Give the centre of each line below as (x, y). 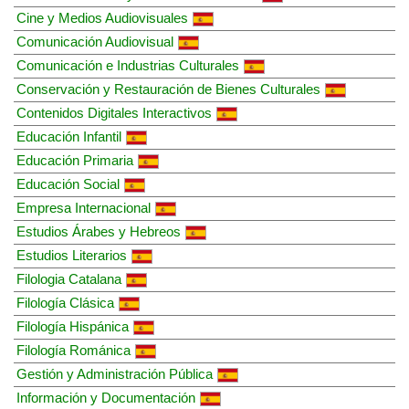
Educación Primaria (75, 160)
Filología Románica (73, 350)
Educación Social (68, 184)
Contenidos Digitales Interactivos (114, 112)
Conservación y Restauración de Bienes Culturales (168, 89)
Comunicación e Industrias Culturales (128, 65)
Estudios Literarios (72, 255)
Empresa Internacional (84, 207)
